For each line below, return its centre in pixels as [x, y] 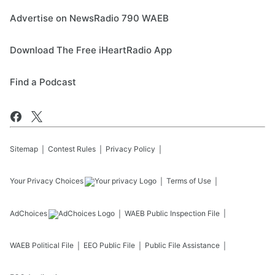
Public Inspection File [183, 213]
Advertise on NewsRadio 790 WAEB [89, 18]
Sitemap [24, 149]
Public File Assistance [182, 245]
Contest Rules [72, 149]
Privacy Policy [130, 149]
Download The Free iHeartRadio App [91, 50]
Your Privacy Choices [47, 181]
